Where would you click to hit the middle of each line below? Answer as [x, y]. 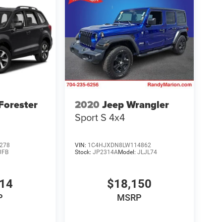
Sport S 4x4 [100, 117]
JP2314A [105, 152]
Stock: [83, 152]
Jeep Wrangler [135, 105]
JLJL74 [147, 152]
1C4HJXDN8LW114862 [119, 145]
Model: [127, 152]
